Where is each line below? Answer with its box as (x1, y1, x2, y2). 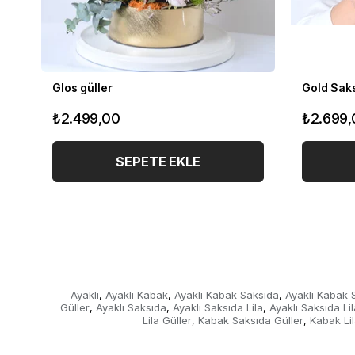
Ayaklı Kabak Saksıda (174, 288, 279, 301)
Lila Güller (143, 314, 192, 326)
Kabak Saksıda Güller (198, 314, 303, 326)
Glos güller (52, 81, 113, 94)
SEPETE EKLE (116, 154, 200, 170)
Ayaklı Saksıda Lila (172, 301, 263, 314)
